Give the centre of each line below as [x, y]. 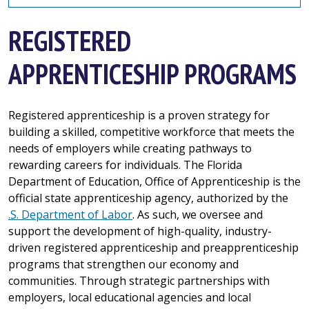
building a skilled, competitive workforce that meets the [151, 132]
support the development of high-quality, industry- [140, 231]
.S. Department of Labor [70, 215]
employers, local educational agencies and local [130, 297]
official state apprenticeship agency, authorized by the [148, 198]
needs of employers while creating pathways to [130, 148]
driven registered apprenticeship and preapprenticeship [153, 248]
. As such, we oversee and [198, 215]
